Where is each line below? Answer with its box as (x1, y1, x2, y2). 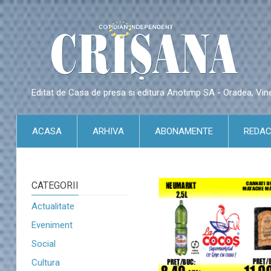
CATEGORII (31, 180, 79, 191)
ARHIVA (93, 126, 124, 137)
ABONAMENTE (155, 126, 213, 137)
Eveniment (31, 220, 73, 230)
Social (31, 238, 56, 249)
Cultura (31, 257, 60, 268)
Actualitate (31, 201, 74, 212)
